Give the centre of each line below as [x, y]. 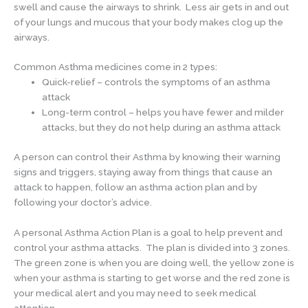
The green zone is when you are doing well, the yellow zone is [154, 262]
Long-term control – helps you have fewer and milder [163, 112]
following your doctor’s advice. [83, 202]
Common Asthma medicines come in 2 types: [115, 67]
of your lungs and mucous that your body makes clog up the [148, 22]
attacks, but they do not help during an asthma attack [162, 128]
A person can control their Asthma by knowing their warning [147, 156]
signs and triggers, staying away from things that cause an [143, 172]
